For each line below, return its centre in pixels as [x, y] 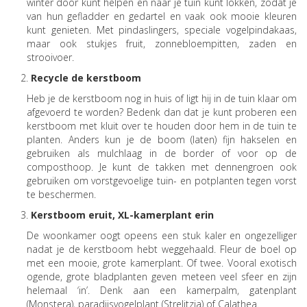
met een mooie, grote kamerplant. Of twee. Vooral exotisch [162, 262]
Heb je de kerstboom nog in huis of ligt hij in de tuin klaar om [162, 98]
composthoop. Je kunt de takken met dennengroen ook [162, 167]
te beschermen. [61, 194]
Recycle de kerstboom [86, 77]
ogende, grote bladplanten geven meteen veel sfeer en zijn [162, 276]
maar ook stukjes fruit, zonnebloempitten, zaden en [162, 43]
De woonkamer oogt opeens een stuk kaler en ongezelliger [162, 235]
